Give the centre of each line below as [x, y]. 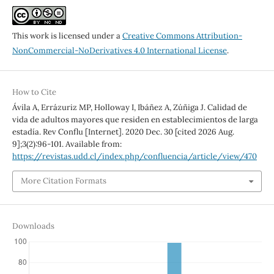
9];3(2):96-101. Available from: [67, 144]
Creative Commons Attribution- [182, 36]
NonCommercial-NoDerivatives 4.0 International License [119, 51]
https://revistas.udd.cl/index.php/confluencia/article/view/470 [134, 157]
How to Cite [34, 92]
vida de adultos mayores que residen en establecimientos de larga [135, 120]
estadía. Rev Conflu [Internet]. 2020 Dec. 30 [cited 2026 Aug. [123, 132]
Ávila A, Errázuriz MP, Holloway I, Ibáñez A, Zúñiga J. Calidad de [129, 108]
